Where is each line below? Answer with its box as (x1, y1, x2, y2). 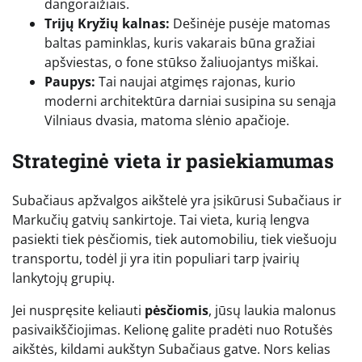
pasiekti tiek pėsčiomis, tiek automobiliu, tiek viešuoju (12, 230, 337, 249)
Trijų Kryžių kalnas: (44, 14, 170, 32)
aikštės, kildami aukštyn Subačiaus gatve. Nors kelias (12, 340, 330, 359)
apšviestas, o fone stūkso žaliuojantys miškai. (44, 53, 318, 71)
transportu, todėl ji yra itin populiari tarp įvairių (12, 250, 300, 268)
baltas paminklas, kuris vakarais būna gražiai (44, 33, 315, 52)
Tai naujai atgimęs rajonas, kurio (95, 72, 296, 90)
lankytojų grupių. (12, 269, 115, 288)
